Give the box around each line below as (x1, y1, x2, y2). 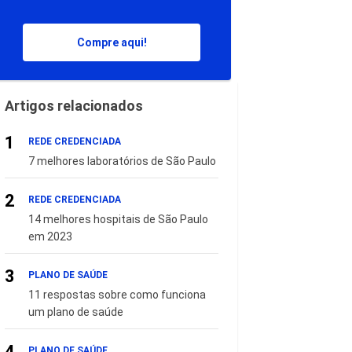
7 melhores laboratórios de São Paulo (28, 155, 216, 167)
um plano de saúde (28, 306, 123, 318)
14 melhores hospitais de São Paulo (28, 213, 208, 225)
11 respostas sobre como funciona (28, 288, 206, 301)
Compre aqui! (76, 36, 147, 49)
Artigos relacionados (5, 97, 143, 114)
